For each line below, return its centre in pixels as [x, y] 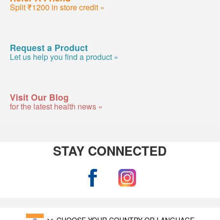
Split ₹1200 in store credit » [57, 7]
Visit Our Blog [39, 97]
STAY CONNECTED [110, 151]
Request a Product [49, 47]
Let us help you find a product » [64, 56]
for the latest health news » [56, 106]
